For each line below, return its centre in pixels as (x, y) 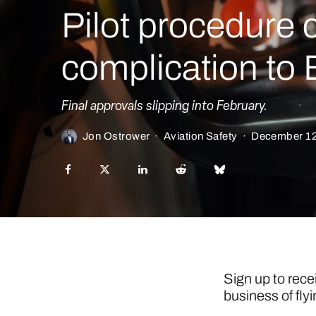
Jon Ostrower (116, 136)
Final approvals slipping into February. (164, 107)
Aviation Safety (200, 136)
